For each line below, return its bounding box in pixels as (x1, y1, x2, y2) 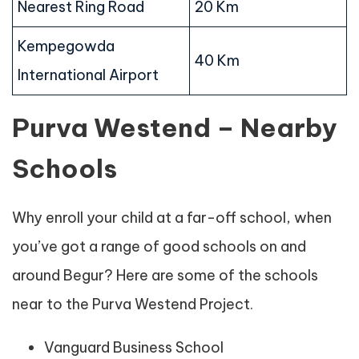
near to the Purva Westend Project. (12, 295, 253, 314)
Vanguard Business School (44, 338, 224, 357)
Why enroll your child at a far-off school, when (12, 208, 332, 228)
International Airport (18, 66, 159, 85)
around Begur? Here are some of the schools (12, 266, 318, 285)
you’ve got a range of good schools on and (12, 237, 306, 256)
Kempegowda (18, 37, 115, 56)
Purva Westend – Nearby (12, 111, 337, 144)
